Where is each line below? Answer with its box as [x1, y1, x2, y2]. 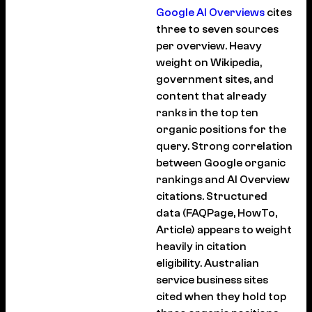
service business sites [156, 274, 268, 287]
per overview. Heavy [156, 40, 262, 53]
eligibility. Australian [156, 257, 259, 270]
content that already [156, 90, 267, 103]
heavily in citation [156, 240, 247, 253]
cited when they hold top [156, 290, 286, 304]
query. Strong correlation [156, 140, 292, 153]
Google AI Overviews [156, 6, 265, 19]
